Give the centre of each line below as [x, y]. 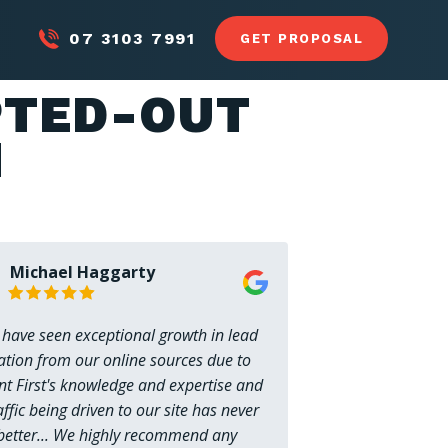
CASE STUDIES [121, 85]
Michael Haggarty [82, 272]
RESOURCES [326, 85]
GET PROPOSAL [301, 38]
